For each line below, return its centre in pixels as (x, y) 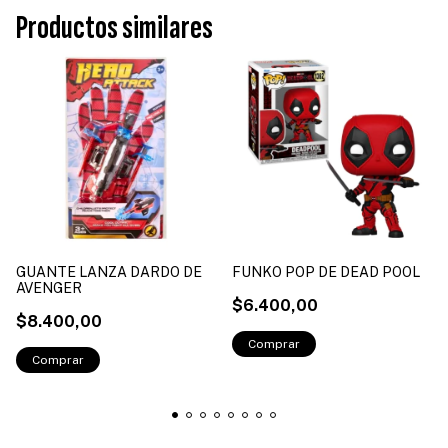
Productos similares (114, 27)
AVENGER (49, 287)
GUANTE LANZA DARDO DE (109, 271)
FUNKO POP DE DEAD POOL (326, 271)
